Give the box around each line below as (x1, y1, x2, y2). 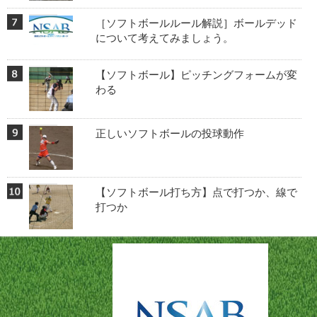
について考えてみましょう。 (95, 31, 234, 44)
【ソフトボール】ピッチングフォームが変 (95, 68, 297, 81)
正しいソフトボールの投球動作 (95, 127, 244, 140)
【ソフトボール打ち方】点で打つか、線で (95, 186, 297, 199)
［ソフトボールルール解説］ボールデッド (95, 16, 297, 29)
